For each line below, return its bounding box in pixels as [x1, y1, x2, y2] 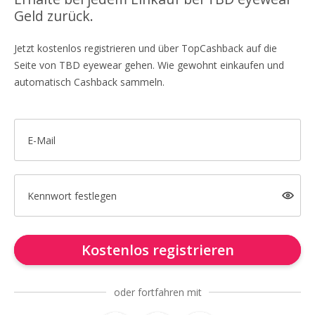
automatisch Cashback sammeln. [14, 75, 165, 89]
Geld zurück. [14, 6, 94, 25]
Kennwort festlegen [27, 188, 117, 202]
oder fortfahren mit [113, 285, 202, 299]
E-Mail [27, 133, 56, 147]
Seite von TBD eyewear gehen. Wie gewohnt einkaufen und [14, 58, 284, 72]
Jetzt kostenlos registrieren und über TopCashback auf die [14, 41, 277, 55]
